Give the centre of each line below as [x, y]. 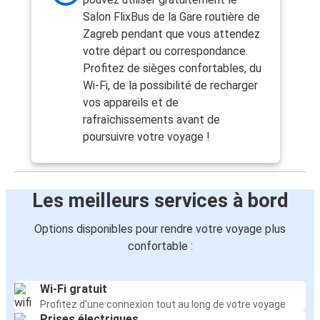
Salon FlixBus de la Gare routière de [171, 17]
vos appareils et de [131, 103]
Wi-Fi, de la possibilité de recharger [170, 86]
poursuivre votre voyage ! [146, 137]
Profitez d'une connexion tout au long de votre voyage [163, 305]
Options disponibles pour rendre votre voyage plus [160, 229]
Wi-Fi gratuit [74, 289]
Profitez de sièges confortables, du [172, 69]
